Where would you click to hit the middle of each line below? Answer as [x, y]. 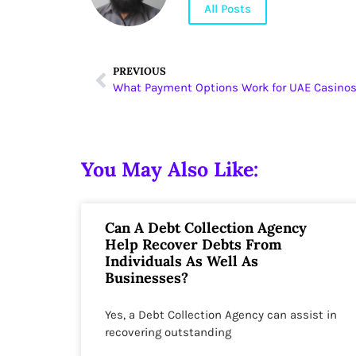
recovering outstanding [168, 333]
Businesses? [147, 278]
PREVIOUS [139, 72]
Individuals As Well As [182, 261]
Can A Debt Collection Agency [206, 228]
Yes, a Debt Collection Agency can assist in [221, 315]
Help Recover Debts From [193, 245]
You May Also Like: [170, 170]
